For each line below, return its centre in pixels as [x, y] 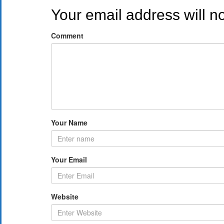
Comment [67, 35]
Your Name [69, 122]
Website [65, 196]
